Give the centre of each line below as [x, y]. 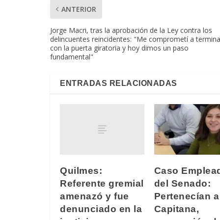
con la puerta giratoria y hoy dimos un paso [119, 48]
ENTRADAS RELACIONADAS [119, 83]
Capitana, [176, 209]
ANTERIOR [79, 9]
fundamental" [72, 57]
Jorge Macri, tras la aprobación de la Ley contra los [131, 30]
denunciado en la [101, 209]
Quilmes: [81, 170]
